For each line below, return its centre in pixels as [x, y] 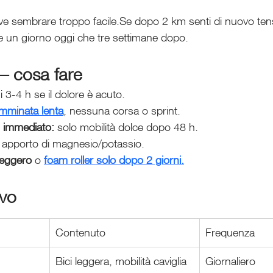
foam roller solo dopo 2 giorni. [114, 160]
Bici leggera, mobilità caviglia [121, 261]
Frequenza [230, 232]
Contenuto [80, 232]
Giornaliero [230, 261]
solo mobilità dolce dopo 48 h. [126, 127]
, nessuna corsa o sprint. [122, 111]
